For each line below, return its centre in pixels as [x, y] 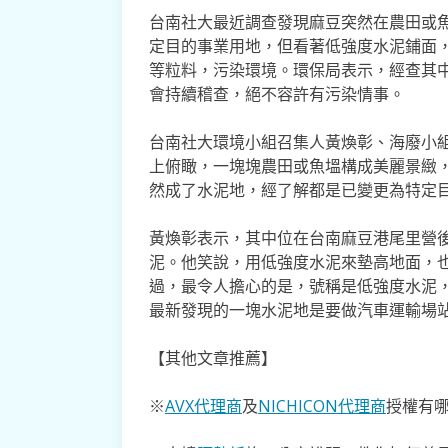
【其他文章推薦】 [212, 357]
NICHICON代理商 [321, 405]
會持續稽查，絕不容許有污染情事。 [276, 93]
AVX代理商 [203, 405]
